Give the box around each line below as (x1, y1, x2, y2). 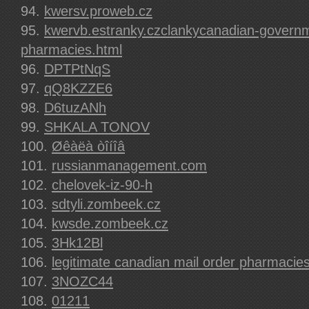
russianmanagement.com (52, 158, 207, 173)
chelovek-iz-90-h (52, 177, 152, 192)
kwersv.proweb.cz (44, 3, 152, 19)
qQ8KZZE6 (44, 81, 112, 96)
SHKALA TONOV (44, 119, 150, 134)
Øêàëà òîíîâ (52, 139, 125, 154)
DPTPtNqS (44, 61, 110, 77)
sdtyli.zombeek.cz (52, 197, 161, 212)
